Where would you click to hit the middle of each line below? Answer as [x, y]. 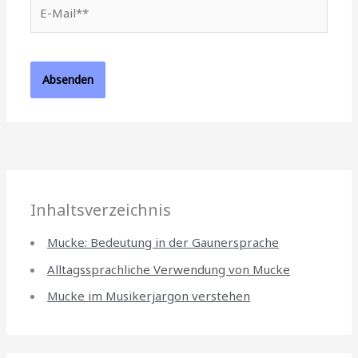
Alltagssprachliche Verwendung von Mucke [169, 269]
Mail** [48, 22]
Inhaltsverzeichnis [101, 209]
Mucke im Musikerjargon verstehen [149, 296]
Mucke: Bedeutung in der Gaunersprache [163, 242]
